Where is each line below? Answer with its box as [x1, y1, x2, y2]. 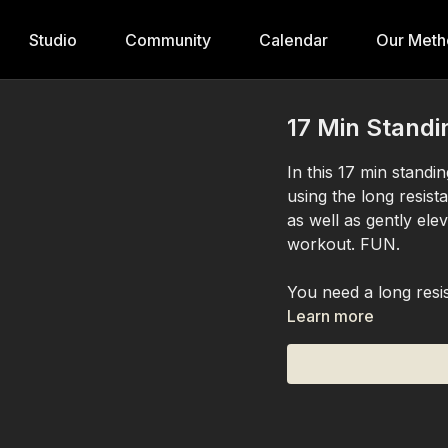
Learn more [287, 306, 375, 326]
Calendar [259, 30, 328, 50]
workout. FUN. [287, 234, 401, 254]
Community [125, 30, 211, 50]
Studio [29, 30, 77, 50]
